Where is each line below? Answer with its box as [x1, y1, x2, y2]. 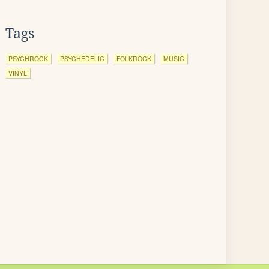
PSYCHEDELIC [60, 54, 104, 63]
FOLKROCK [116, 54, 151, 63]
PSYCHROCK [8, 54, 48, 63]
